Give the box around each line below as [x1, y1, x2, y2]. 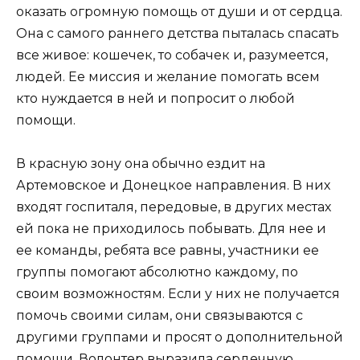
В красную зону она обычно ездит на [16, 156, 265, 172]
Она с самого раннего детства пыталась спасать [16, 26, 339, 42]
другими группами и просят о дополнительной [16, 329, 343, 346]
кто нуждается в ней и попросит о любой [16, 91, 295, 107]
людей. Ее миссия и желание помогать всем [16, 69, 320, 85]
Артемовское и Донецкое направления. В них [16, 178, 330, 194]
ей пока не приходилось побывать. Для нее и [16, 221, 326, 237]
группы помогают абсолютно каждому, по [16, 264, 298, 280]
